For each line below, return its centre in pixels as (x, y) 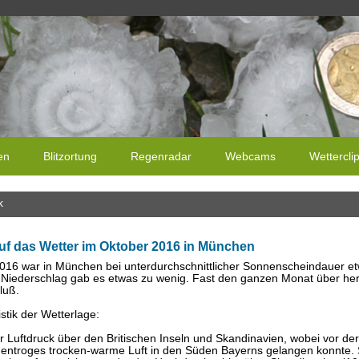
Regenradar (161, 157)
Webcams (250, 157)
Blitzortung (70, 157)
